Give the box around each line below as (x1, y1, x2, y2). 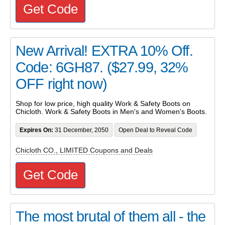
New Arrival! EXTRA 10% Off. (16, 42, 193, 59)
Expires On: (19, 127, 53, 133)
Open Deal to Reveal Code (118, 127, 192, 133)
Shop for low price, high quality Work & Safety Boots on (16, 99, 190, 108)
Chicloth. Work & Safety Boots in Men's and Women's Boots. (16, 107, 207, 116)
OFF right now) (16, 75, 107, 92)
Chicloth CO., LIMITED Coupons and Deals (16, 146, 153, 154)
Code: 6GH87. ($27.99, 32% (16, 59, 188, 75)
